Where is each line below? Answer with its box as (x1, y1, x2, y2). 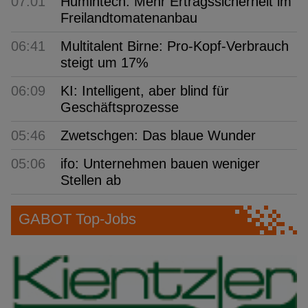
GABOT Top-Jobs (18, 210, 136, 228)
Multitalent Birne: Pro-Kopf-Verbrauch (60, 38, 289, 54)
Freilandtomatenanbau (60, 10, 197, 26)
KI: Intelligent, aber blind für (60, 83, 229, 99)
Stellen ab (60, 173, 121, 188)
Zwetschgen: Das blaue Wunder (60, 128, 256, 144)
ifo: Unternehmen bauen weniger (60, 156, 260, 172)
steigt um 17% (60, 55, 148, 71)
